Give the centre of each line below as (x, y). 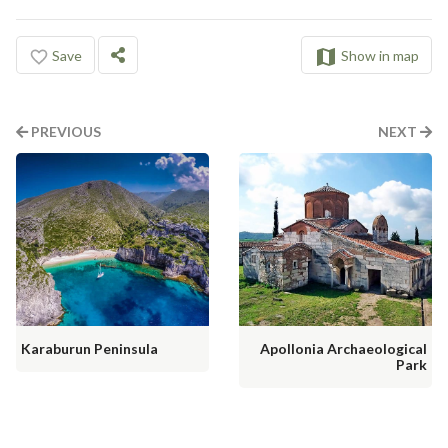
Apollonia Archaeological (343, 348)
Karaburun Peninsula (89, 348)
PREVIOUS (64, 132)
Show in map (380, 56)
